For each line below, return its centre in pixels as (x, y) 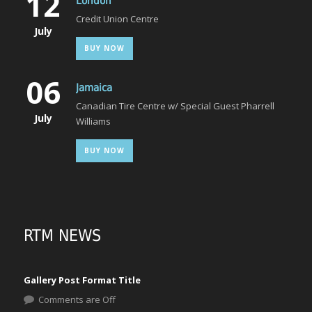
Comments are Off (77, 299)
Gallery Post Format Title (82, 280)
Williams (93, 121)
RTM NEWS (62, 235)
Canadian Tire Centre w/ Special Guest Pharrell (175, 106)
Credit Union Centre (117, 19)
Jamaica (94, 88)
